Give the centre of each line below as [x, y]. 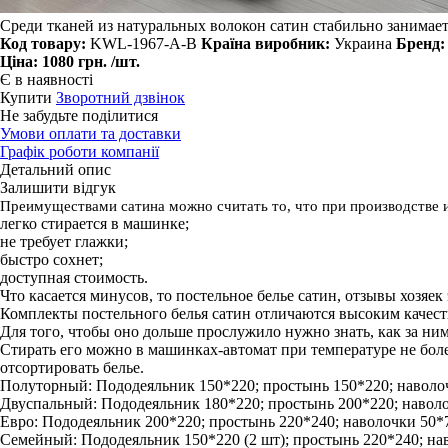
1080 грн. [76, 61]
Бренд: [420, 43]
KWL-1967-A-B [143, 43]
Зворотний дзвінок [120, 97]
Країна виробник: [267, 43]
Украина [363, 43]
